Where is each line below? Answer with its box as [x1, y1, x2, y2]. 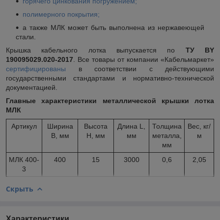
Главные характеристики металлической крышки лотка [6, 96, 214, 105]
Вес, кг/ [188, 122, 211, 130]
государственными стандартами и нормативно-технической [6, 74, 214, 82]
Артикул [11, 122, 37, 130]
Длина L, [117, 122, 145, 130]
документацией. [6, 83, 57, 91]
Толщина [152, 122, 182, 130]
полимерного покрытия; [23, 10, 100, 18]
